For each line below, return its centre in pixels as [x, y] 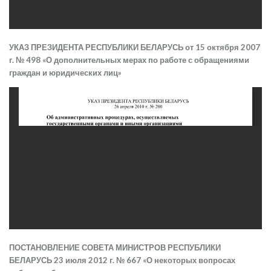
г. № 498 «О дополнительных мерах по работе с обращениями [129, 60]
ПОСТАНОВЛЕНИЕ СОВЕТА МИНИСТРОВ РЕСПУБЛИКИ [115, 248]
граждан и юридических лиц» [65, 73]
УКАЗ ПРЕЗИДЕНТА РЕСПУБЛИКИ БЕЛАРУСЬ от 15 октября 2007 [135, 47]
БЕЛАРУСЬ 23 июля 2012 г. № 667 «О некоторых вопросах [122, 260]
